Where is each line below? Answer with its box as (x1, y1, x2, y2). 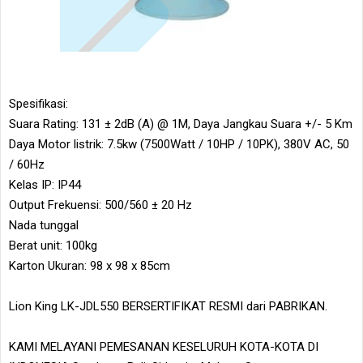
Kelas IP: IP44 (9, 177, 81, 192)
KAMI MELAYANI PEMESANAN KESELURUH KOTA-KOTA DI (9, 339, 318, 354)
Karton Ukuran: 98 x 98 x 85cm (9, 258, 170, 273)
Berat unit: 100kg (9, 237, 97, 253)
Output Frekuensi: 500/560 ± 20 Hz (9, 197, 192, 212)
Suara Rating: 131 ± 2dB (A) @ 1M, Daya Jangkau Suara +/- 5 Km (9, 116, 352, 131)
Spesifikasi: (9, 96, 68, 111)
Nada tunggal (9, 217, 79, 233)
